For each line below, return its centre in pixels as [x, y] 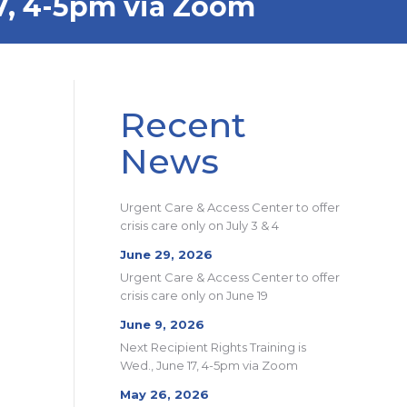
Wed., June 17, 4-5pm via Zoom [209, 365]
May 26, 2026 [164, 394]
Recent [183, 125]
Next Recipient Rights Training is [213, 347]
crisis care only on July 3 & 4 [199, 225]
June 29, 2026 [166, 254]
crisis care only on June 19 [194, 295]
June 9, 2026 [162, 324]
